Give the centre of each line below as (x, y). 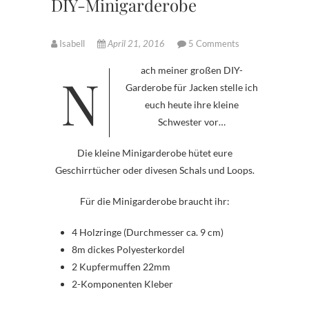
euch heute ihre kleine (191, 105)
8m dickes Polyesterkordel (128, 250)
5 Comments (214, 44)
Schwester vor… (191, 122)
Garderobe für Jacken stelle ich (191, 88)
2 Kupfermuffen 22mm (121, 267)
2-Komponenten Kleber (122, 284)
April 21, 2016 (136, 44)
